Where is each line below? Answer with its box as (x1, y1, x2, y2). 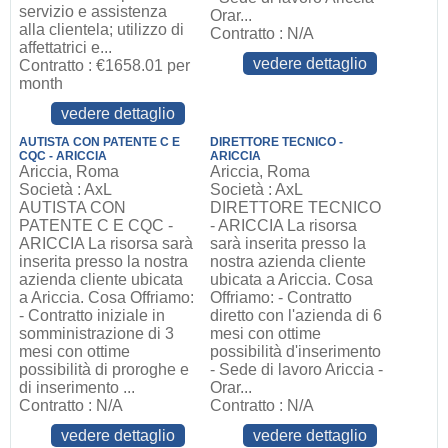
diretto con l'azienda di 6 (210, 307, 383, 324)
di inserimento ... (18, 379, 135, 396)
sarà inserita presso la (210, 235, 367, 252)
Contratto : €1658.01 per (18, 57, 190, 74)
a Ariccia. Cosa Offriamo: (18, 289, 194, 306)
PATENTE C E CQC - (18, 217, 173, 234)
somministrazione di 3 (18, 325, 174, 342)
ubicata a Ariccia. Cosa (210, 271, 374, 288)
